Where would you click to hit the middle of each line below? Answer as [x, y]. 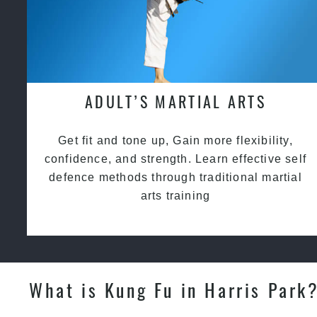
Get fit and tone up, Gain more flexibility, [175, 141]
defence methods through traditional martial [175, 178]
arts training [175, 196]
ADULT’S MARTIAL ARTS [175, 102]
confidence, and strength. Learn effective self [175, 159]
